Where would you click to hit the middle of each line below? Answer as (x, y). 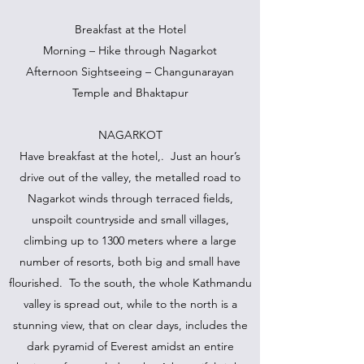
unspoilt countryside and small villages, (130, 219)
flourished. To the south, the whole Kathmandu (130, 283)
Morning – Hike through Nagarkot (130, 50)
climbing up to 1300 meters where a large (130, 240)
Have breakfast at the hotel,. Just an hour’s (130, 156)
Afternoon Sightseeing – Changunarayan (130, 71)
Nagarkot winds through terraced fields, (130, 198)
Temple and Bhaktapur (130, 93)
